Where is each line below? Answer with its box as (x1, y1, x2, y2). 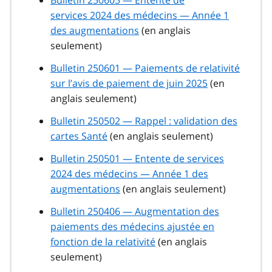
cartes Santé (50, 129, 107, 143)
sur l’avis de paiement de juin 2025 (50, 76, 208, 90)
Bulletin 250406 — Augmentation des (50, 205, 219, 219)
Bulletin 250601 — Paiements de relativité (50, 61, 240, 75)
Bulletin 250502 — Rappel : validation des (50, 114, 237, 128)
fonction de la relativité (50, 235, 155, 249)
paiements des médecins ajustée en (50, 220, 214, 234)
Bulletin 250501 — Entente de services (50, 152, 224, 166)
